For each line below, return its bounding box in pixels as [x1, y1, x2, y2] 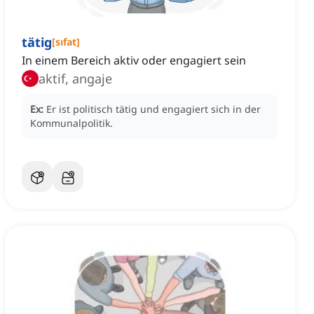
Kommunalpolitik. [30, 116, 113, 130]
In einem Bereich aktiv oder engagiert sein [22, 53, 246, 69]
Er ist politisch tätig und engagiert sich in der [46, 102, 261, 116]
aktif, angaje [39, 70, 112, 88]
